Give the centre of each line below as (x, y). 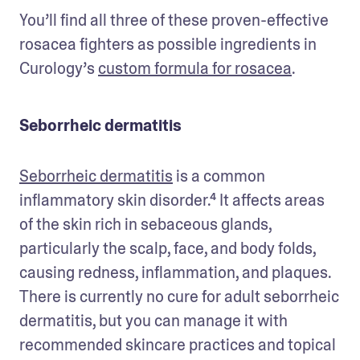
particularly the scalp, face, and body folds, (168, 248)
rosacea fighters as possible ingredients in (168, 44)
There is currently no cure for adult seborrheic (179, 296)
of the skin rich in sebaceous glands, (145, 224)
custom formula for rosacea (195, 68)
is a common (219, 176)
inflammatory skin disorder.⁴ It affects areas (172, 200)
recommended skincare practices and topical (178, 344)
